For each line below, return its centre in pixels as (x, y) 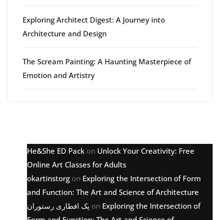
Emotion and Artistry (59, 75)
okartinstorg (48, 178)
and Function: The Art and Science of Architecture (113, 192)
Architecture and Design (65, 33)
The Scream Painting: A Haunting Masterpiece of (107, 61)
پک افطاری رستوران (58, 206)
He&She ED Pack (56, 151)
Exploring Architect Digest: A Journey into (94, 19)
